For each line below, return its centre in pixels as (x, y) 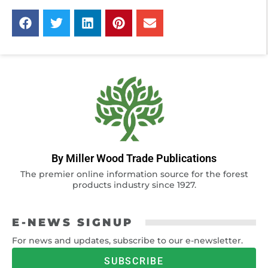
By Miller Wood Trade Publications (134, 159)
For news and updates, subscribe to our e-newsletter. (127, 241)
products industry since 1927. (134, 185)
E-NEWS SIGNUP (73, 223)
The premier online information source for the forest (134, 174)
